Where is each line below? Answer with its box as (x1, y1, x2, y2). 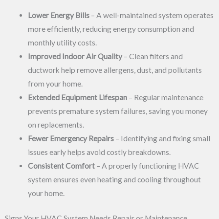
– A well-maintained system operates (89, 11, 214, 20)
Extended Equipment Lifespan (27, 93, 127, 102)
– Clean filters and (122, 52, 183, 61)
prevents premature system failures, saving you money (27, 107, 208, 115)
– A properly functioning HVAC (94, 161, 199, 170)
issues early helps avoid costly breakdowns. (27, 148, 171, 156)
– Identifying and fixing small (113, 134, 210, 143)
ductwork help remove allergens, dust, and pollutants (27, 66, 202, 74)
